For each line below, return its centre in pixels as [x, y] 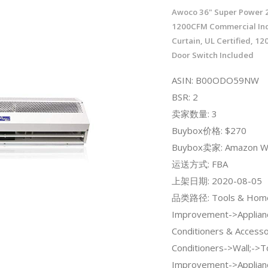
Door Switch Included [212, 55]
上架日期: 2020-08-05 [217, 180]
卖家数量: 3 [194, 113]
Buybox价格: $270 [209, 130]
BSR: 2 [185, 97]
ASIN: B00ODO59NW [215, 80]
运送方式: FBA [200, 164]
